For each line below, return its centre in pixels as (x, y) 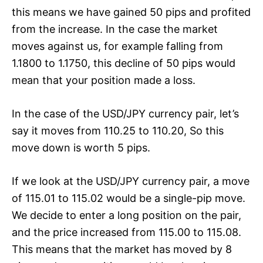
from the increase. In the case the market (115, 29)
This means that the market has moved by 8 (122, 249)
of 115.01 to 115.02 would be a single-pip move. (129, 198)
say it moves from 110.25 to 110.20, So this (118, 131)
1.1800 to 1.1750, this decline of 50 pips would (124, 63)
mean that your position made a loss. (104, 80)
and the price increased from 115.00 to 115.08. (127, 232)
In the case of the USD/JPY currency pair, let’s (125, 114)
